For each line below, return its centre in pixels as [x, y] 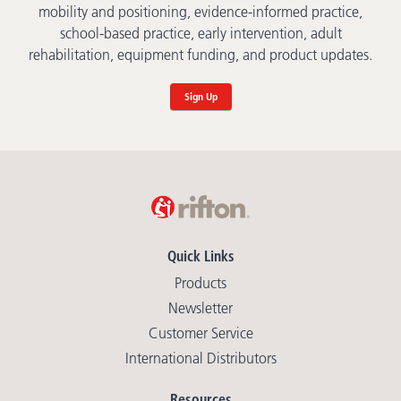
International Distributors [200, 358]
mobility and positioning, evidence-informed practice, [200, 12]
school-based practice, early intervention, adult [200, 34]
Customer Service [200, 333]
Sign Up [200, 97]
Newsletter [200, 308]
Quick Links [200, 256]
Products [200, 283]
